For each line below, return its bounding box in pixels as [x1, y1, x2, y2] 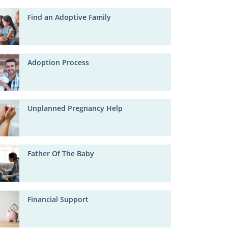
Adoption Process [27, 58, 90, 68]
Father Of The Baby [27, 149, 95, 159]
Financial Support [27, 194, 89, 204]
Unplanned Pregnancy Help [27, 103, 123, 113]
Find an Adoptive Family [27, 12, 111, 22]
